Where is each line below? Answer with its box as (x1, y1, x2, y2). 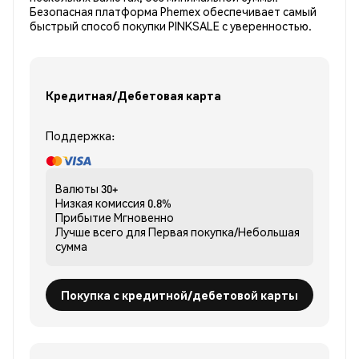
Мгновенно (114, 210, 174, 225)
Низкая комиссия (55, 196, 145, 211)
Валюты (55, 181, 99, 196)
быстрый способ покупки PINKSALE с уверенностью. (30, 18, 312, 34)
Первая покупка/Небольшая (148, 224, 300, 240)
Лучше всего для (55, 224, 146, 240)
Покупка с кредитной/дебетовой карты (61, 287, 298, 302)
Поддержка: (46, 128, 115, 143)
